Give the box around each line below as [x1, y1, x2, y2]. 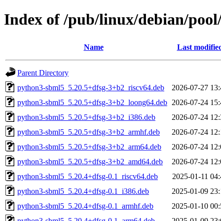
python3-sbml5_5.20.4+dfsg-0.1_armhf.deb [17, 201, 153, 210]
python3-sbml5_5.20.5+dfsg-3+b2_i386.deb [17, 112, 155, 121]
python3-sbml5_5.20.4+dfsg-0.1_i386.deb [17, 186, 149, 195]
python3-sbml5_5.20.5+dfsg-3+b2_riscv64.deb [17, 83, 164, 92]
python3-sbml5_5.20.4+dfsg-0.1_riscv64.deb [17, 172, 158, 181]
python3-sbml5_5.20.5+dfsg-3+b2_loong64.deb [17, 98, 167, 107]
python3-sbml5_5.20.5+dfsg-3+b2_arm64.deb [17, 142, 161, 151]
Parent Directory [17, 68, 69, 77]
